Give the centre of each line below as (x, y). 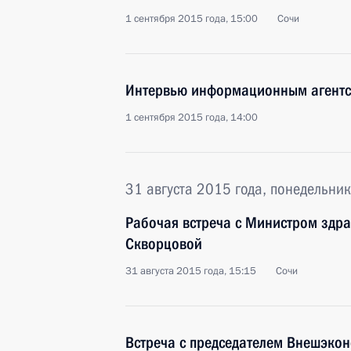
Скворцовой (164, 244)
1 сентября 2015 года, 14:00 (192, 118)
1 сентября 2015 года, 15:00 (192, 19)
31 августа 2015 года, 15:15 (191, 271)
